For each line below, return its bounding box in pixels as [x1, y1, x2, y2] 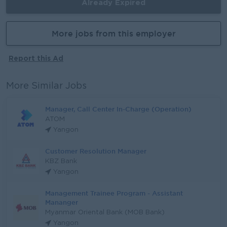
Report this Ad [9, 54, 63, 62]
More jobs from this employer [51, 29, 176, 38]
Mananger [45, 199, 78, 206]
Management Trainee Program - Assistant [45, 190, 183, 197]
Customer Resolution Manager [45, 147, 146, 155]
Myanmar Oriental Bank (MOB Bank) [45, 210, 165, 215]
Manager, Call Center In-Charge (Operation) [45, 105, 192, 112]
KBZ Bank [45, 159, 77, 164]
